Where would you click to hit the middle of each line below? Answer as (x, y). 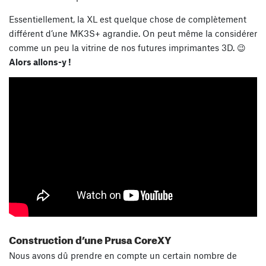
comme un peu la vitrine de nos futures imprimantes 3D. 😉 (127, 47)
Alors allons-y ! (40, 61)
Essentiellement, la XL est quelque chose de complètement (128, 19)
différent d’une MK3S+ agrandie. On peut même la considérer (133, 33)
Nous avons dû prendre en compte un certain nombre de (123, 255)
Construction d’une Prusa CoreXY (90, 238)
